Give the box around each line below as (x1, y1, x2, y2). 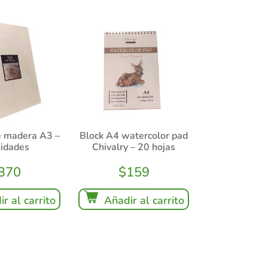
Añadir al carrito (103, 193, 184, 208)
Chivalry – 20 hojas (92, 140, 176, 154)
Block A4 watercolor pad (80, 129, 188, 142)
